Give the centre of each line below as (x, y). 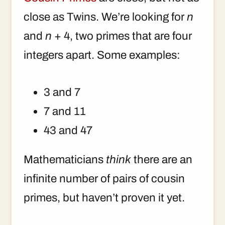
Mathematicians (65, 160)
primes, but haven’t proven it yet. (104, 198)
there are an (162, 160)
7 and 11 (65, 111)
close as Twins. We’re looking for (105, 17)
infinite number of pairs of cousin (104, 179)
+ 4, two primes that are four (122, 36)
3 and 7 (62, 92)
